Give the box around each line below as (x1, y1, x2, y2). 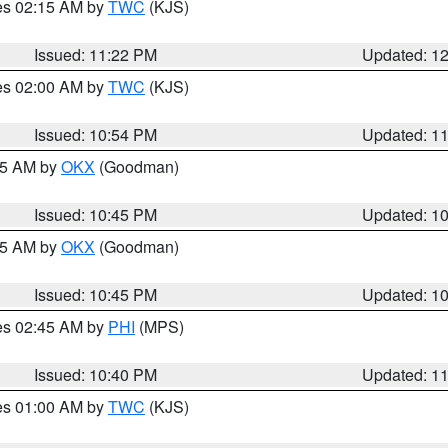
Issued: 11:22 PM (34, 43, 158, 66)
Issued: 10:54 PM (34, 123, 158, 146)
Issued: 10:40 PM (34, 363, 158, 386)
